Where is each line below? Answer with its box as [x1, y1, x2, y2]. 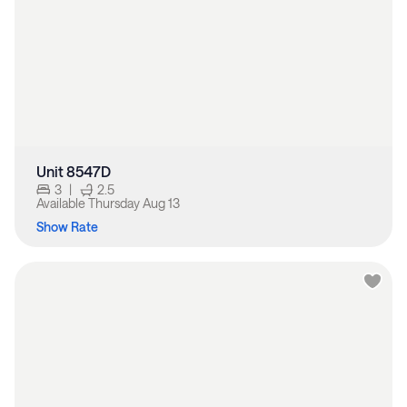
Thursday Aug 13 [88, 195, 180, 212]
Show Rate [36, 219, 98, 235]
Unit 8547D [36, 163, 111, 181]
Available [36, 195, 88, 212]
